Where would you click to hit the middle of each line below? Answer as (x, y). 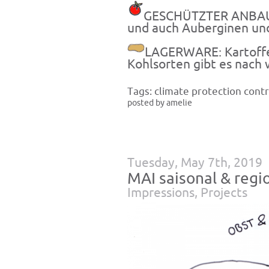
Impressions (161, 192)
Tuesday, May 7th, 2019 (195, 162)
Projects (224, 192)
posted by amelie (160, 103)
